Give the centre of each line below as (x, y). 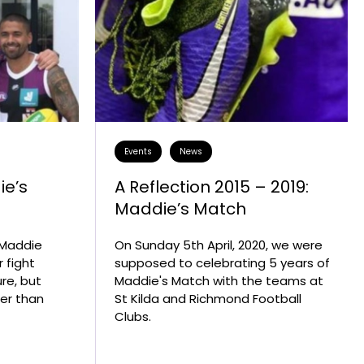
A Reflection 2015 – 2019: (212, 187)
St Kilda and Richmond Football (208, 299)
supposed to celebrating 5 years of (222, 263)
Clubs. (133, 317)
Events (138, 152)
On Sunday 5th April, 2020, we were (219, 245)
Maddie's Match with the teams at (219, 281)
